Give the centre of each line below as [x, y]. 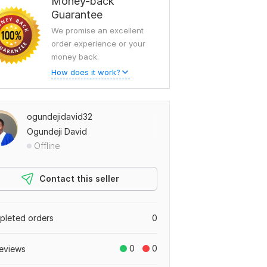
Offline [47, 146]
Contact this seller [79, 178]
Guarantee [77, 15]
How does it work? [86, 72]
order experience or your [98, 44]
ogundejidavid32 [60, 117]
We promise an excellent [97, 30]
